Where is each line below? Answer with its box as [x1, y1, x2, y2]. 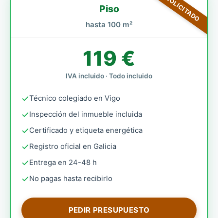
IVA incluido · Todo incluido [66, 72, 152, 80]
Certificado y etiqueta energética [29, 126, 143, 135]
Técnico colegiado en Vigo [29, 94, 120, 103]
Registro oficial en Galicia [29, 142, 116, 151]
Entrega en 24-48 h [29, 158, 97, 167]
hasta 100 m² [86, 20, 132, 29]
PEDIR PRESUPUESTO [68, 205, 150, 215]
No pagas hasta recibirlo [29, 174, 112, 183]
